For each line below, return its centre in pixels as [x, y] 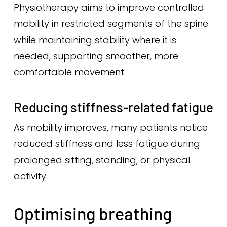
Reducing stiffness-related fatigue [113, 107]
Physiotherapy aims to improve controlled [109, 7]
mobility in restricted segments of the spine [111, 24]
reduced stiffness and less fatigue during [107, 144]
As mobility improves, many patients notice [110, 127]
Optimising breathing [92, 214]
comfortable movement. [69, 72]
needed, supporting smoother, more [96, 56]
